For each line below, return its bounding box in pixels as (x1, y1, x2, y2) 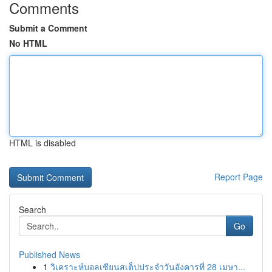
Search (19, 203, 46, 216)
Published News (19, 248, 80, 260)
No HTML (9, 37, 47, 49)
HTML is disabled (9, 137, 76, 149)
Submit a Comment (9, 22, 87, 34)
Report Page (214, 171, 263, 183)
